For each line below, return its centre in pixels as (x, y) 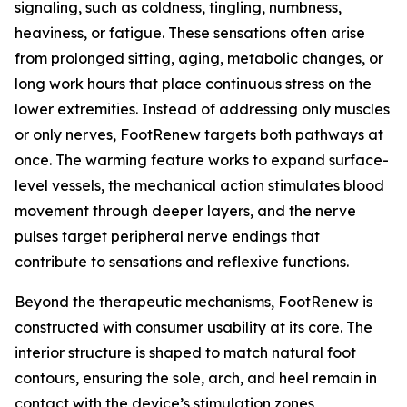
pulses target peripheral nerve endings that (167, 236)
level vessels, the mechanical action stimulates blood (199, 185)
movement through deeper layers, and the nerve (185, 210)
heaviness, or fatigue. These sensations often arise (190, 32)
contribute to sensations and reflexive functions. (182, 261)
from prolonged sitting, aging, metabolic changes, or (199, 58)
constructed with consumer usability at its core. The (194, 327)
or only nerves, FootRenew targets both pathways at (199, 134)
